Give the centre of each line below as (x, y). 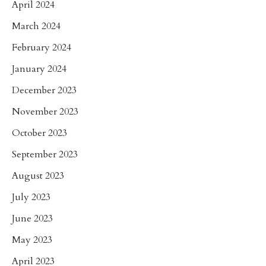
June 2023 (32, 218)
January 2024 (39, 69)
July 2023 (31, 197)
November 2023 (45, 111)
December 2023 (44, 90)
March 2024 (36, 26)
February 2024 (42, 47)
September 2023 (45, 154)
